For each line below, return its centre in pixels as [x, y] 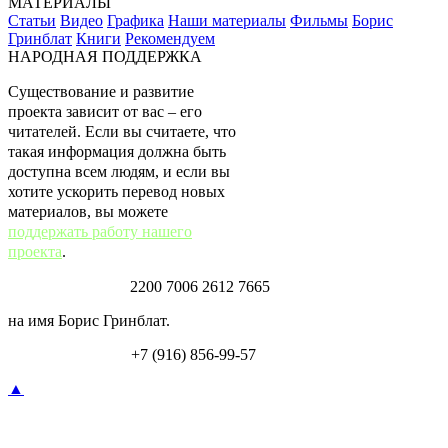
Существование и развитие [101, 91]
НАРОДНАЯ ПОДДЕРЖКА [105, 56]
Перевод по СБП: [67, 354]
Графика [135, 20]
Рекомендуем [170, 38]
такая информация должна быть [117, 151]
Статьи [32, 20]
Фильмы [319, 20]
